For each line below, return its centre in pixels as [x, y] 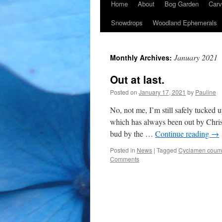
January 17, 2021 [162, 92]
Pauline [206, 92]
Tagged [167, 150]
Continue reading [183, 134]
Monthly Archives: [142, 57]
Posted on [124, 92]
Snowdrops [127, 23]
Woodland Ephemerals [185, 23]
